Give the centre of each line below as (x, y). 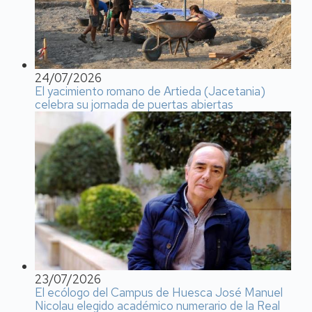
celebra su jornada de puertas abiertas (134, 104)
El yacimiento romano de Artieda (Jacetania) (150, 91)
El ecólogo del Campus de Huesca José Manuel (159, 292)
